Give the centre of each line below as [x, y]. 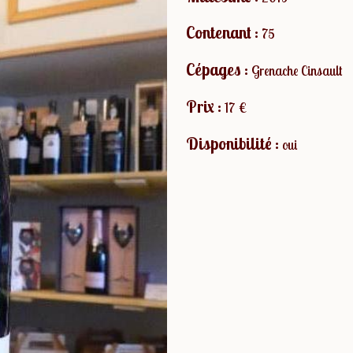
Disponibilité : [234, 143]
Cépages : [219, 70]
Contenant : [224, 33]
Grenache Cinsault [297, 71]
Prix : [205, 106]
